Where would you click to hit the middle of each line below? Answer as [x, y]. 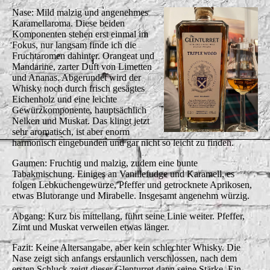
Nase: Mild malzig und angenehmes [80, 12]
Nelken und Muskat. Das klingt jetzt [81, 121]
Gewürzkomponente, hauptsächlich [79, 110]
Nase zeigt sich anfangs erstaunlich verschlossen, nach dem [124, 258]
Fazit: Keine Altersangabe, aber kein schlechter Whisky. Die [126, 247]
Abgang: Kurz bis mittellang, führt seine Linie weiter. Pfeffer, [128, 216]
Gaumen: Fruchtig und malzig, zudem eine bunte [105, 163]
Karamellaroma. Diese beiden [68, 23]
